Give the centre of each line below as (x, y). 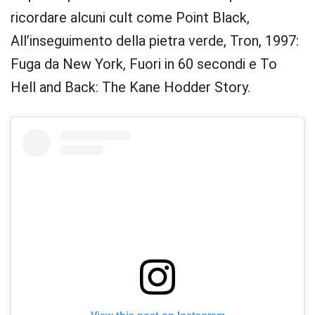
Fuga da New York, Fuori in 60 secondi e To (144, 64)
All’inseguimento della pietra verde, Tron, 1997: (155, 41)
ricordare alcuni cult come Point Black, (130, 18)
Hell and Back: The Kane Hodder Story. (132, 87)
